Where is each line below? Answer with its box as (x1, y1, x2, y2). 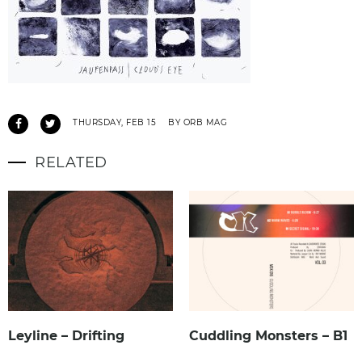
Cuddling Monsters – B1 (189, 328, 347, 344)
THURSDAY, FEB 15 (73, 116, 156, 128)
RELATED (35, 153, 108, 171)
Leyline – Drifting (8, 328, 124, 344)
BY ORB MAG (168, 116, 227, 128)
